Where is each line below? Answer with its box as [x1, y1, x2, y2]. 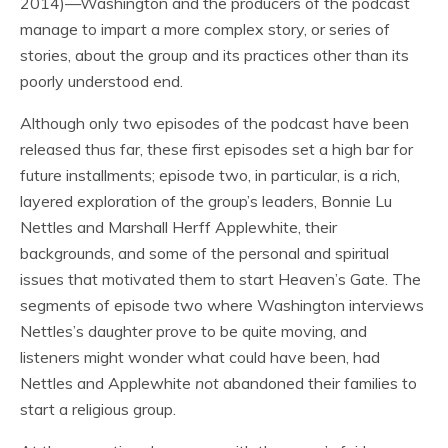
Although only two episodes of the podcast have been [20, 113, 409, 134]
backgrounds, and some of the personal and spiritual [20, 243, 389, 264]
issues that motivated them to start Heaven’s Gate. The [20, 269, 421, 290]
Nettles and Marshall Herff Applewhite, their [20, 217, 337, 238]
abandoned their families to [219, 373, 417, 394]
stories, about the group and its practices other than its [20, 45, 409, 66]
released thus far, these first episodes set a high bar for [20, 139, 413, 160]
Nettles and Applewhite [20, 373, 195, 394]
